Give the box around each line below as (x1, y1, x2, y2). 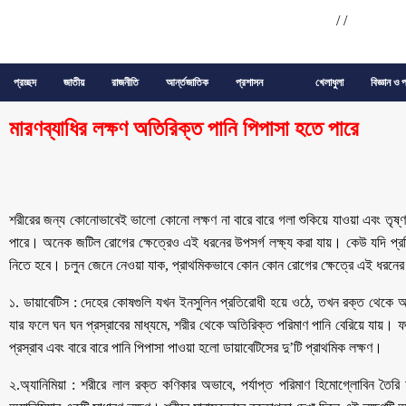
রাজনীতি (111, 76, 139, 89)
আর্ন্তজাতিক (166, 76, 208, 89)
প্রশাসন (236, 76, 263, 89)
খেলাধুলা (314, 76, 343, 89)
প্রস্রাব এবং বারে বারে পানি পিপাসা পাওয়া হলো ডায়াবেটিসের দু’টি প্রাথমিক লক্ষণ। (9, 340, 382, 355)
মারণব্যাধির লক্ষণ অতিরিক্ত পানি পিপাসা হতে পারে (9, 117, 359, 140)
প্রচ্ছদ (14, 76, 36, 89)
